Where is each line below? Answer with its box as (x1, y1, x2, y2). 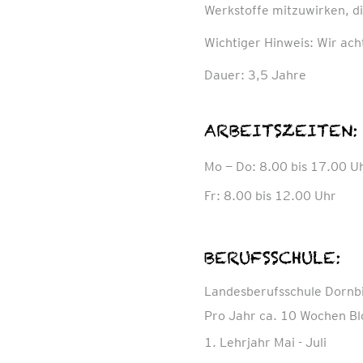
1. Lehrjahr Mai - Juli (204, 334, 327, 350)
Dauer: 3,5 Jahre (204, 66, 306, 83)
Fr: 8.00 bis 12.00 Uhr (204, 187, 336, 203)
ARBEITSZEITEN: (204, 112, 358, 148)
